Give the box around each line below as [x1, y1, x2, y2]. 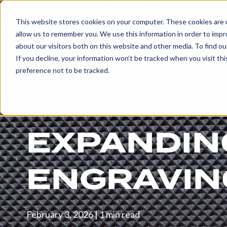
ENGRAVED [17, 138, 65, 149]
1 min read [99, 208, 140, 220]
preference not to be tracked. [15, 65, 109, 74]
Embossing [17, 176, 58, 186]
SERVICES [17, 87, 59, 98]
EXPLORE [17, 44, 56, 56]
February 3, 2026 [26, 208, 93, 220]
